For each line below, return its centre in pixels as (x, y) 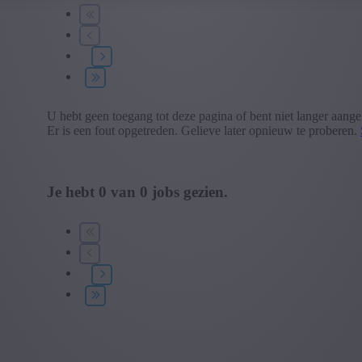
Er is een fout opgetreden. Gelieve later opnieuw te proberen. (204, 131)
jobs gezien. (188, 192)
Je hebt (73, 192)
